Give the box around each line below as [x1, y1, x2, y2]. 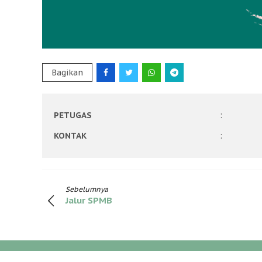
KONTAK [54, 130, 87, 142]
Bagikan [51, 67, 83, 78]
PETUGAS [54, 110, 92, 121]
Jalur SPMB [65, 195, 112, 206]
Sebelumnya [65, 185, 108, 194]
